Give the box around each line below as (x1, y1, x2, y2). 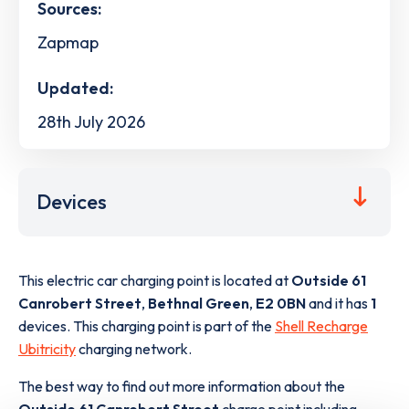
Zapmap (37, 31, 99, 53)
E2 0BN (256, 294, 306, 313)
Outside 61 (291, 271, 366, 290)
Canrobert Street (18, 294, 142, 313)
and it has (306, 294, 371, 313)
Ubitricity (18, 340, 76, 359)
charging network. (76, 340, 192, 359)
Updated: (37, 77, 113, 99)
